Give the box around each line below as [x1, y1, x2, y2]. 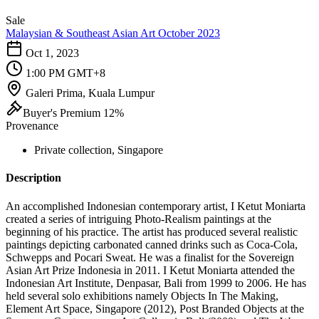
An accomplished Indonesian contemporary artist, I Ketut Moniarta [6, 199, 305, 212]
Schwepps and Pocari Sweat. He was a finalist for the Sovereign [6, 251, 294, 263]
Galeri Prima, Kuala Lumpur [26, 87, 155, 99]
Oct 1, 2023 [26, 47, 79, 59]
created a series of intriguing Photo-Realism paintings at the [6, 212, 271, 225]
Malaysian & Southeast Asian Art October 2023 [6, 27, 220, 39]
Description [6, 172, 61, 184]
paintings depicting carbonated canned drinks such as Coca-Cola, [6, 238, 298, 251]
